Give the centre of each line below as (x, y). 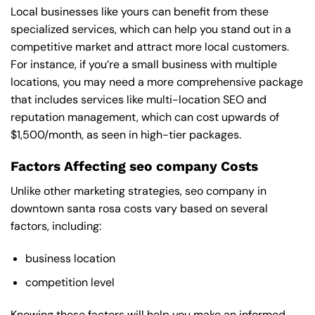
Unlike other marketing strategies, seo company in (139, 191)
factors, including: (56, 226)
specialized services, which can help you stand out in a (151, 30)
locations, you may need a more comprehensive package (157, 82)
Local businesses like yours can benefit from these (140, 12)
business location (70, 258)
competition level (70, 283)
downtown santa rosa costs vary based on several (139, 208)
